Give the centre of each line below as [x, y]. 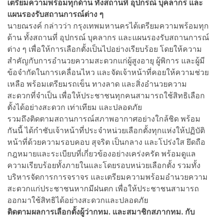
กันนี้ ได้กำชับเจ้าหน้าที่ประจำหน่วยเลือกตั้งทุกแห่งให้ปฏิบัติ [106, 130]
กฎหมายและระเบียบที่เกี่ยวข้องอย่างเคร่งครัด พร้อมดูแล [101, 154]
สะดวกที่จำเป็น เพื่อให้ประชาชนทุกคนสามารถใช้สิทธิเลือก [106, 95]
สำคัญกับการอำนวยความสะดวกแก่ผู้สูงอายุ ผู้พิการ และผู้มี [106, 61]
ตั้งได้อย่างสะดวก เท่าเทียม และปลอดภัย [76, 107]
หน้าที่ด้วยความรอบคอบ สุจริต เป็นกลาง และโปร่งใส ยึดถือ [106, 142]
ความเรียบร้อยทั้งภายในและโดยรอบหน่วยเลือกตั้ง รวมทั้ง [104, 165]
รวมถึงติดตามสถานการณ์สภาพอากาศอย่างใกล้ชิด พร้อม [104, 119]
